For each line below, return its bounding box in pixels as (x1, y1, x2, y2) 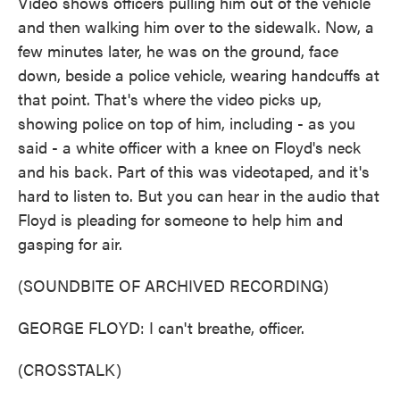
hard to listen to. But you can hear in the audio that (18, 184, 379, 206)
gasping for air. (18, 232, 122, 254)
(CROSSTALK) (18, 358, 121, 380)
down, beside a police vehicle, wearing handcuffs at (18, 63, 379, 86)
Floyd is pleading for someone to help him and (18, 208, 343, 230)
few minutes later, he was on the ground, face (18, 39, 338, 62)
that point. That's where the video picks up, (18, 87, 321, 110)
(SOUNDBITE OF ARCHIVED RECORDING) (18, 274, 329, 296)
